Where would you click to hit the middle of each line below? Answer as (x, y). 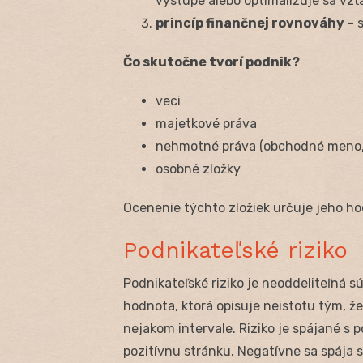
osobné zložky (198, 169)
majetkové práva (206, 124)
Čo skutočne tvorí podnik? (211, 62)
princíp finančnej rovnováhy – (255, 23)
